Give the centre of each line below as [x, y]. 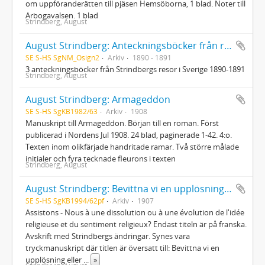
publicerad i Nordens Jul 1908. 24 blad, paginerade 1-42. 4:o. [129, 135]
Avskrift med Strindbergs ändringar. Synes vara [108, 236]
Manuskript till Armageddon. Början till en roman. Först [122, 123]
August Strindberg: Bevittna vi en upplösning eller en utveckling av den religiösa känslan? [228, 188]
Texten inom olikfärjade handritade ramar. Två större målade [132, 146]
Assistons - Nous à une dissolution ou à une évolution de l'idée [135, 212]
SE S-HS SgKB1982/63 [62, 111]
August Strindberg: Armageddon [98, 99]
